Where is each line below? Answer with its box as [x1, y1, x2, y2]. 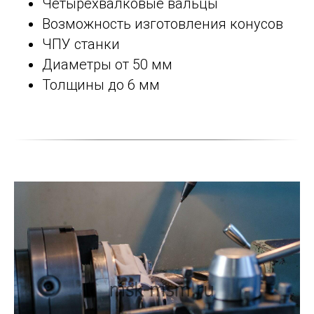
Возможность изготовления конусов [42, 15, 283, 32]
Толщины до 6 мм [42, 76, 160, 93]
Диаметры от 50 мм [42, 56, 172, 73]
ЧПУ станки [42, 36, 120, 53]
